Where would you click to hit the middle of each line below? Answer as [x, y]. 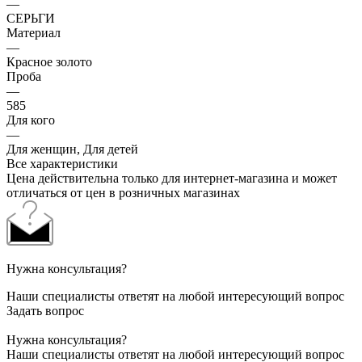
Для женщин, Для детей [72, 149]
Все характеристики [62, 163]
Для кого [31, 120]
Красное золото [49, 61]
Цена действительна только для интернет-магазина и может [172, 178]
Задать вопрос [45, 310]
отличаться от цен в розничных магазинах [123, 192]
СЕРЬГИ [31, 18]
